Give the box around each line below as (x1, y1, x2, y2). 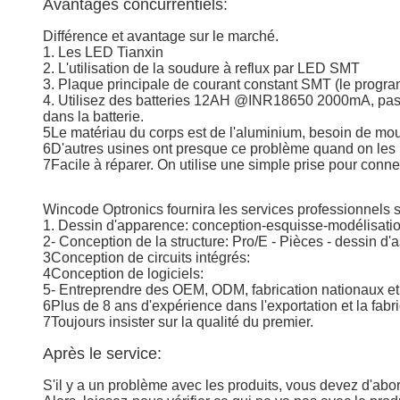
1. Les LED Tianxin (43, 45, 163, 60)
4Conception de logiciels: (43, 266, 204, 281)
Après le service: (43, 345, 162, 362)
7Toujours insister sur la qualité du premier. (43, 314, 313, 329)
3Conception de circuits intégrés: (43, 250, 250, 265)
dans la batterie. (43, 109, 144, 124)
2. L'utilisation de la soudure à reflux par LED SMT (43, 61, 360, 76)
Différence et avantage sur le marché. (43, 29, 279, 44)
